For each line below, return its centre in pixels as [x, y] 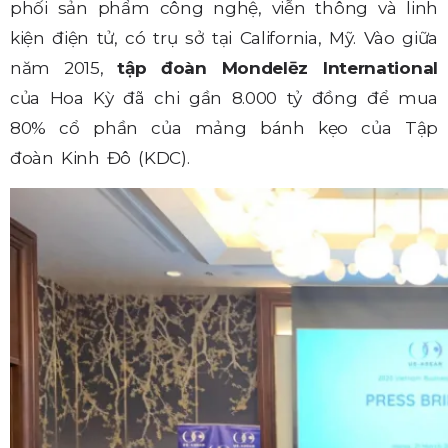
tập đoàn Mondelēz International [277, 68]
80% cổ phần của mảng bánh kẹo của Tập [224, 128]
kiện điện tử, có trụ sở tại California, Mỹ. [187, 38]
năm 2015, [64, 68]
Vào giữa [401, 38]
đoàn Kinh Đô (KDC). [100, 158]
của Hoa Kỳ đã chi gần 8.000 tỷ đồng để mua [224, 98]
